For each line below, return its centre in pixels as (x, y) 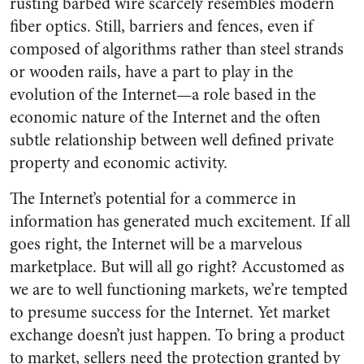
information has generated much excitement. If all (180, 221)
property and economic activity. (119, 163)
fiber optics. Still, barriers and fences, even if (161, 26)
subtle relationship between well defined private (172, 140)
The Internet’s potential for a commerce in (153, 199)
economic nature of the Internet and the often (165, 117)
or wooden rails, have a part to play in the (152, 72)
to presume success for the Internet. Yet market (170, 312)
